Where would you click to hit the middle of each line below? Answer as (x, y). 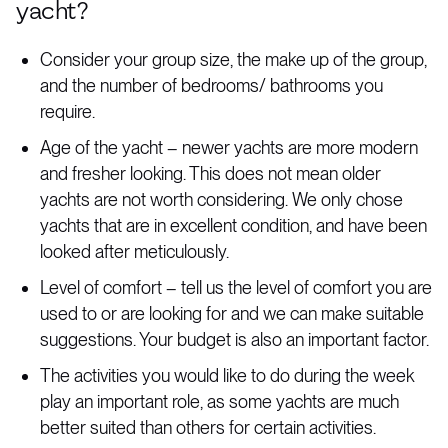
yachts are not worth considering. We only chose (221, 199)
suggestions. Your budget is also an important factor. (234, 339)
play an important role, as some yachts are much (219, 401)
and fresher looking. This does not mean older (210, 173)
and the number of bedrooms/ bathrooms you (211, 85)
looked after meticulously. (134, 251)
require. (67, 111)
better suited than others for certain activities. (208, 427)
